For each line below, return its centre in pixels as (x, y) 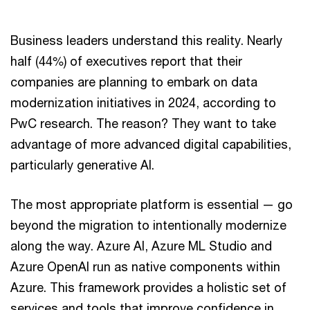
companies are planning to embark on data (134, 82)
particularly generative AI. (82, 165)
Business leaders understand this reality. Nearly (146, 40)
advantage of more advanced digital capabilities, (151, 144)
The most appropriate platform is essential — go (152, 204)
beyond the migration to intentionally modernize (148, 225)
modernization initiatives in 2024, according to (143, 102)
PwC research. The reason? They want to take (143, 123)
